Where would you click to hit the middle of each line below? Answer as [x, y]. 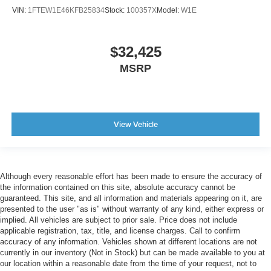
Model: [169, 10]
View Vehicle [135, 124]
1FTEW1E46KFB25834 [66, 10]
